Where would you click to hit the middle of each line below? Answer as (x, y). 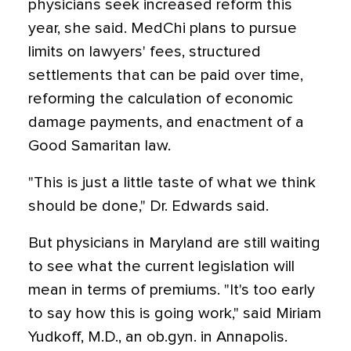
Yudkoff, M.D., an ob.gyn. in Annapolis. (158, 337)
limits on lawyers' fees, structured (145, 52)
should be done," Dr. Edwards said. (148, 206)
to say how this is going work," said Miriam (175, 313)
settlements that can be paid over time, (166, 75)
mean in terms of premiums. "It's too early (172, 290)
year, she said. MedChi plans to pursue (163, 28)
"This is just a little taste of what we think (172, 183)
